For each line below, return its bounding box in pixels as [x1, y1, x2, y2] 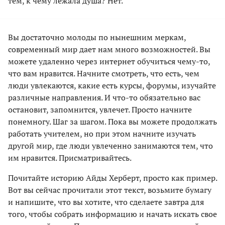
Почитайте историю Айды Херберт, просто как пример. [8, 172, 217, 184]
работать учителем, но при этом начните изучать [8, 128, 196, 140]
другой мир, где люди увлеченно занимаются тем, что [8, 140, 213, 152]
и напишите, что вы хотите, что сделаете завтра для [8, 196, 204, 208]
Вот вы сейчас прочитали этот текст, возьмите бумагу [8, 184, 211, 196]
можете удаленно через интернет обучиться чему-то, [8, 56, 210, 67]
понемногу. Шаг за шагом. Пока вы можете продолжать [8, 116, 217, 128]
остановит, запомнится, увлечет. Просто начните [8, 104, 192, 116]
